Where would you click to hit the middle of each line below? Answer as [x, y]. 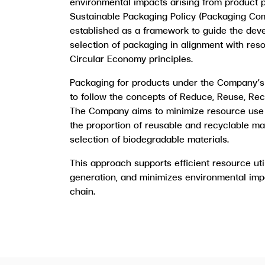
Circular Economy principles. [131, 58]
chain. [83, 191]
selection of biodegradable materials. [149, 139]
